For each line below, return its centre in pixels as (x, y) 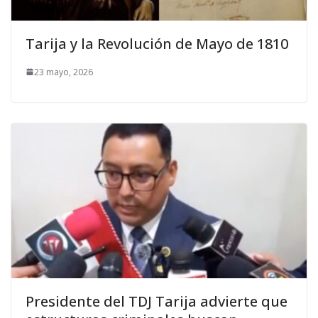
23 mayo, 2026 (64, 72)
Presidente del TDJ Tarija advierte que (157, 302)
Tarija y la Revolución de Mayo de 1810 (157, 43)
